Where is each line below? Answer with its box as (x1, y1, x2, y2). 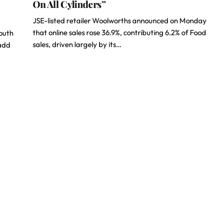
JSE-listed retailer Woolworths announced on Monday (33, 16, 207, 25)
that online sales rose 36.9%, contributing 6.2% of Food (33, 28, 206, 37)
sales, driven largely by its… (33, 40, 121, 49)
